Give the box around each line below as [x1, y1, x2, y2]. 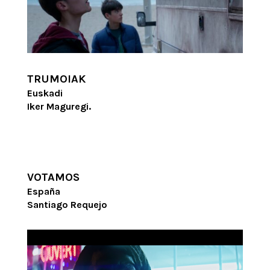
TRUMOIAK [27, 72, 86, 86]
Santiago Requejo [27, 199, 107, 211]
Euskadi [27, 87, 63, 99]
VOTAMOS [27, 171, 80, 184]
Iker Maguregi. [27, 101, 91, 113]
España [27, 186, 60, 198]
